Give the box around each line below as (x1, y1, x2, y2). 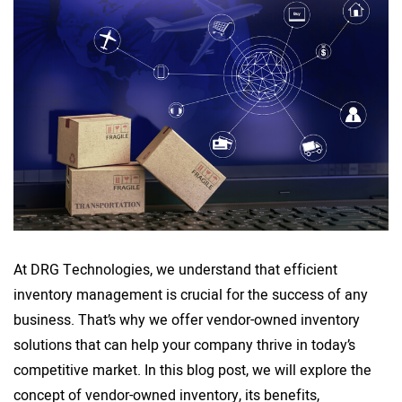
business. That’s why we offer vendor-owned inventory (13, 309, 360, 331)
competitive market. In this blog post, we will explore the (13, 359, 371, 381)
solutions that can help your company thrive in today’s (13, 334, 355, 356)
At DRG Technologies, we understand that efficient (13, 258, 337, 281)
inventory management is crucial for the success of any (13, 284, 368, 306)
